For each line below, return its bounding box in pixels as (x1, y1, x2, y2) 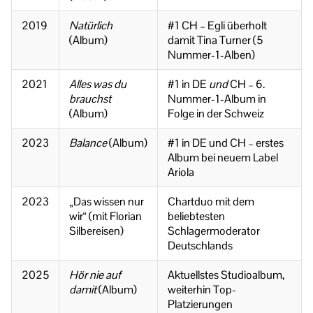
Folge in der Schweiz (168, 106, 264, 122)
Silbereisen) (69, 224, 124, 239)
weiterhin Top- (168, 282, 236, 298)
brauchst (69, 92, 111, 107)
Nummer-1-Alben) (168, 48, 255, 63)
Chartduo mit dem (168, 194, 254, 210)
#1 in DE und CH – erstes (168, 136, 284, 151)
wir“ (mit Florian (69, 209, 142, 224)
